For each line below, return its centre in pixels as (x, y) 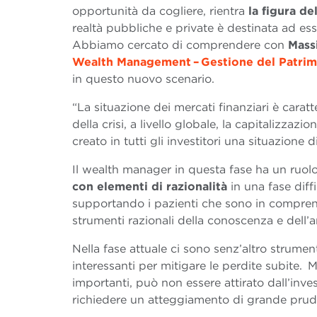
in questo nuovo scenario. (143, 79)
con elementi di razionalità (150, 187)
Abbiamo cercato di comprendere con (180, 45)
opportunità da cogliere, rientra (160, 11)
